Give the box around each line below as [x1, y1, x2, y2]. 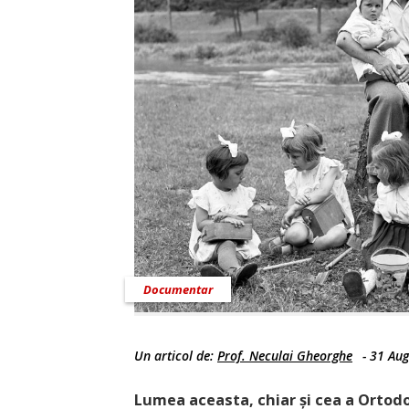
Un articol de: [134, 347, 217, 365]
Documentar [143, 281, 213, 299]
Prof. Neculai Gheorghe [217, 347, 352, 365]
